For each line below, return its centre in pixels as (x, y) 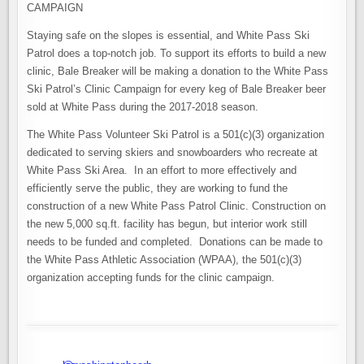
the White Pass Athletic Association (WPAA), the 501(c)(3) (165, 259)
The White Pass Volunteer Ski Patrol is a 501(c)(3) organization (176, 134)
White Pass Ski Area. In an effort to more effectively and (162, 170)
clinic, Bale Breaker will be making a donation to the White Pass (178, 71)
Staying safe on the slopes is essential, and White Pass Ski (169, 35)
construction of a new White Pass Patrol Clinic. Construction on (177, 206)
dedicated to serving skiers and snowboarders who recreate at (173, 152)
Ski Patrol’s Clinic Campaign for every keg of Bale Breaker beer (177, 89)
